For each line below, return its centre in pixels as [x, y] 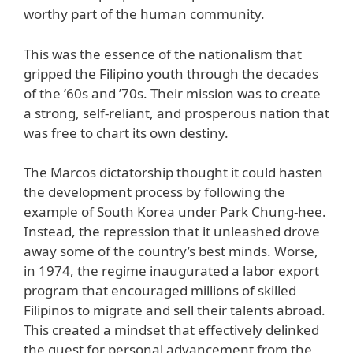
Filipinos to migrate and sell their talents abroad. [175, 310]
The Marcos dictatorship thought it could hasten [173, 173]
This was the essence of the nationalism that [163, 54]
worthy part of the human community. [144, 14]
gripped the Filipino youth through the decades [171, 73]
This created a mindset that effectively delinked [171, 330]
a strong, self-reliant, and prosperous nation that [176, 113]
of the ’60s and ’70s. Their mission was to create [172, 93]
